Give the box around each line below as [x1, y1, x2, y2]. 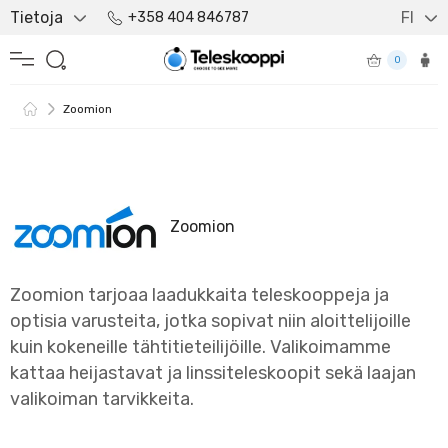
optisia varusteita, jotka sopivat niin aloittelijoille [10, 310, 411, 332]
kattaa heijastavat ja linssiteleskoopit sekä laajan [10, 362, 416, 384]
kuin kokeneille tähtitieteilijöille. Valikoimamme [10, 336, 391, 358]
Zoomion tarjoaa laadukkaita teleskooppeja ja [10, 284, 389, 306]
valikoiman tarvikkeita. [10, 388, 198, 410]
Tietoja [10, 8, 63, 27]
